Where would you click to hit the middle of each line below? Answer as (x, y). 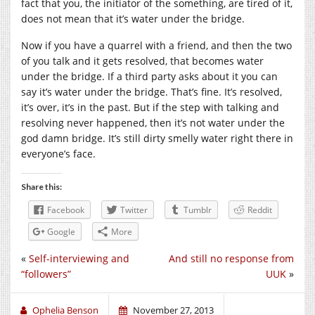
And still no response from (231, 258)
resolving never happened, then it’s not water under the (153, 122)
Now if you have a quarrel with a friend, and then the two (156, 45)
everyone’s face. (58, 153)
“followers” (46, 274)
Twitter (134, 210)
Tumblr (198, 210)
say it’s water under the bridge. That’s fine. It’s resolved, (152, 91)
